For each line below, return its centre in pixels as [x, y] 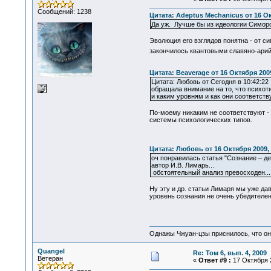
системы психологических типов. [201, 120]
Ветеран [50, 258]
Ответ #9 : [214, 260]
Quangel [51, 251]
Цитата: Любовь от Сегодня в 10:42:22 [210, 82]
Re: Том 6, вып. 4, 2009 [230, 253]
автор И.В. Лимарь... [182, 165]
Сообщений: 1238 [64, 11]
